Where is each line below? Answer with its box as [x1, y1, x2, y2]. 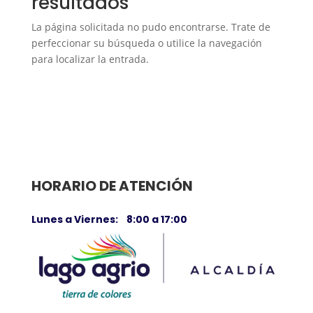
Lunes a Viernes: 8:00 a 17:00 [31, 212, 187, 226]
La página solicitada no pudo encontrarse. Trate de [31, 20, 270, 34]
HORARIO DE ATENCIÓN [31, 176, 193, 196]
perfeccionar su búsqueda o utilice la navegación [31, 36, 262, 50]
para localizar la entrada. [31, 52, 149, 66]
